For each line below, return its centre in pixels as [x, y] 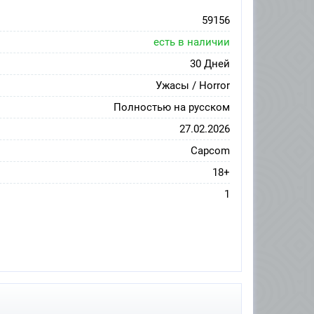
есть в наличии [192, 42]
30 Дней [210, 64]
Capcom [210, 151]
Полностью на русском [172, 108]
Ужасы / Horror [193, 86]
